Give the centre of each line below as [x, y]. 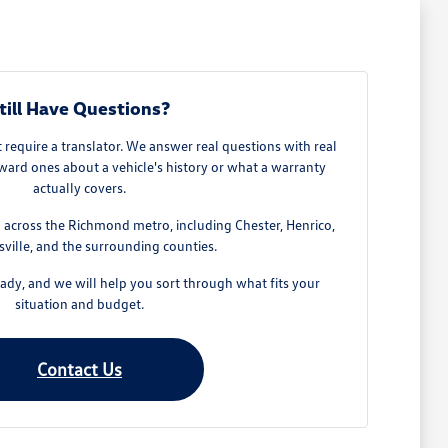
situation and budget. [80, 303]
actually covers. [80, 187]
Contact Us [80, 369]
